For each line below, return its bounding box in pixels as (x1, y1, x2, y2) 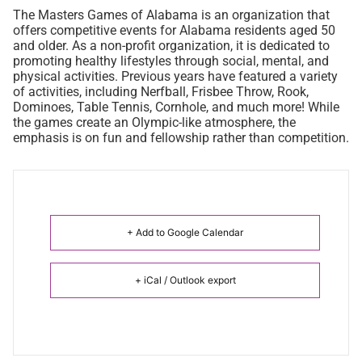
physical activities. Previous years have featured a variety (13, 68, 338, 84)
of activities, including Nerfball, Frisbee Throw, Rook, (13, 83, 309, 99)
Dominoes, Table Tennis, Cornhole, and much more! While (13, 99, 339, 115)
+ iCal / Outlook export (134, 273, 236, 286)
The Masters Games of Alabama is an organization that (13, 6, 330, 23)
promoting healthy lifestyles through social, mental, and (13, 53, 329, 69)
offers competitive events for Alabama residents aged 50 (13, 22, 335, 38)
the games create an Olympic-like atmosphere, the (13, 114, 296, 130)
